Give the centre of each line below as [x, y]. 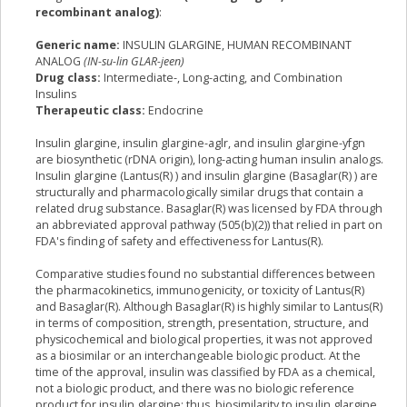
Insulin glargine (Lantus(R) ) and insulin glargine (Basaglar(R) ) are [207, 176]
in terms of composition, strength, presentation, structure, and [202, 323]
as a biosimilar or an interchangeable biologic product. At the [198, 356]
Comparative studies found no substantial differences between [205, 274]
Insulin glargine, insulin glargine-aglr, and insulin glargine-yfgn [200, 144]
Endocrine [174, 111]
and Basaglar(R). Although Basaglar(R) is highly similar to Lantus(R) [209, 307]
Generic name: [79, 45]
